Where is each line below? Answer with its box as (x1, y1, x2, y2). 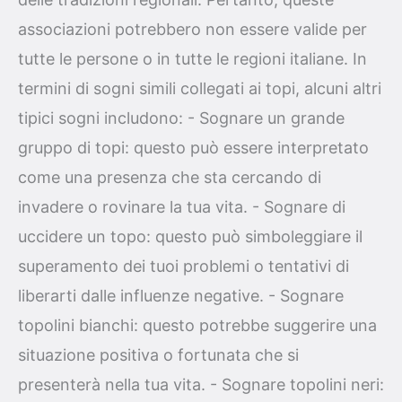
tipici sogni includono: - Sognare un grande (18, 109, 345, 128)
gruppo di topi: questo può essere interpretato (18, 138, 369, 158)
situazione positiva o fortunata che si (18, 345, 299, 365)
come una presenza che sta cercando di (18, 168, 321, 188)
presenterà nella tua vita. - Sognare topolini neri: (18, 375, 384, 395)
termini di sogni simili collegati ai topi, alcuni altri (18, 79, 381, 99)
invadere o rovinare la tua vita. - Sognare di (18, 197, 345, 217)
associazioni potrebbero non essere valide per (18, 20, 367, 39)
